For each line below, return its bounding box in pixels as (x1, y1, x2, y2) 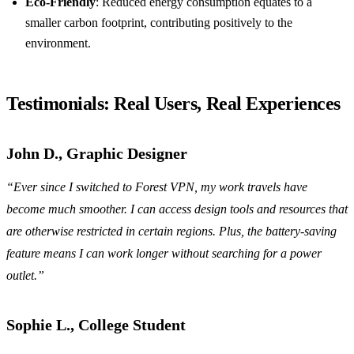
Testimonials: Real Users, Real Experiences (6, 93, 341, 115)
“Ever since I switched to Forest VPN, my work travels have (6, 180, 307, 194)
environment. (25, 36, 91, 51)
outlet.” (6, 269, 44, 283)
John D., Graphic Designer (6, 145, 187, 163)
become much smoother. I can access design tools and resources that (6, 202, 348, 217)
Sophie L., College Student (6, 316, 186, 334)
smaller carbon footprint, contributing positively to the (25, 16, 292, 30)
